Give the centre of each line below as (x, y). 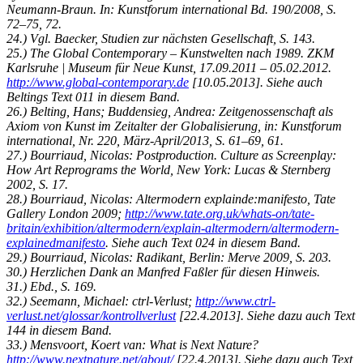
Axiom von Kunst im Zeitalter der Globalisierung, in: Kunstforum (174, 126)
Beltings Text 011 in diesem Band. (93, 97)
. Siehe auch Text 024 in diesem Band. (203, 243)
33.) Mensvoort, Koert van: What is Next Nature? (132, 345)
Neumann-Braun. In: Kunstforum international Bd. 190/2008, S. (171, 10)
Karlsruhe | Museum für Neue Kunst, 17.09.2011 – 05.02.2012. (169, 68)
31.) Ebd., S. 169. (51, 287)
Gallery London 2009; (66, 214)
